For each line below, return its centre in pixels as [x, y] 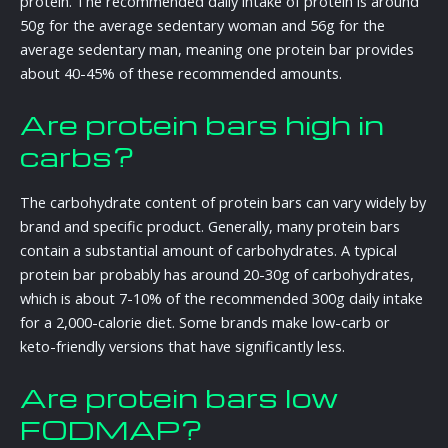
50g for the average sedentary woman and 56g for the [202, 25]
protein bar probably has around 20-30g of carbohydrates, [217, 273]
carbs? [77, 156]
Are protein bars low [179, 397]
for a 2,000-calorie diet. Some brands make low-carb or [205, 321]
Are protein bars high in [202, 124]
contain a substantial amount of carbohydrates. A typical [208, 249]
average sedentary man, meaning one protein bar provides [217, 49]
